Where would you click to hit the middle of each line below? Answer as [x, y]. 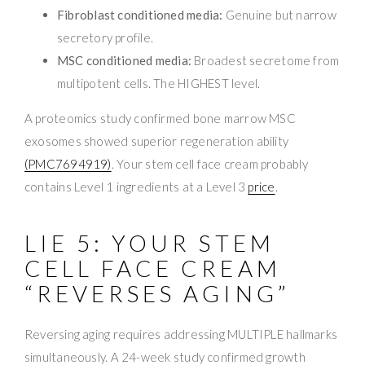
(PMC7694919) [68, 163]
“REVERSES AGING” [157, 293]
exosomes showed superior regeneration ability [157, 141]
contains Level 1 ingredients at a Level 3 [136, 186]
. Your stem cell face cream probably [209, 163]
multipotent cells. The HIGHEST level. [159, 83]
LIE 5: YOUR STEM [150, 242]
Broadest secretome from [265, 60]
